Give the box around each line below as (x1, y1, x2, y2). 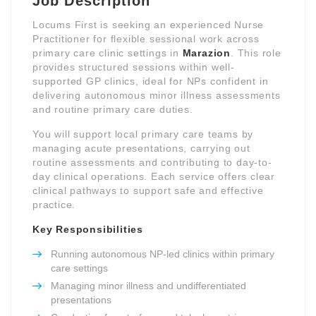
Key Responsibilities (32, 223, 143, 235)
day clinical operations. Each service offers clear (32, 170, 275, 182)
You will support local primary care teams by (32, 128, 254, 140)
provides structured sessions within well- (32, 61, 235, 73)
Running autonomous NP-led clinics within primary (51, 248, 274, 260)
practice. (32, 198, 76, 210)
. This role (231, 47, 281, 59)
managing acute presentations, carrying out (32, 142, 250, 154)
